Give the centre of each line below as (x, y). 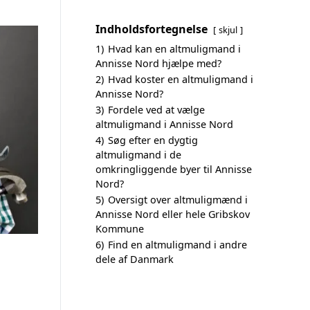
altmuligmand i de (138, 155)
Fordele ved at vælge (156, 110)
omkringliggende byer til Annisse (174, 169)
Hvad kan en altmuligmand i (174, 49)
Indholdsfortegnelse (152, 29)
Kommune (120, 229)
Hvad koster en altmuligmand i (181, 79)
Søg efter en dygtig (153, 140)
